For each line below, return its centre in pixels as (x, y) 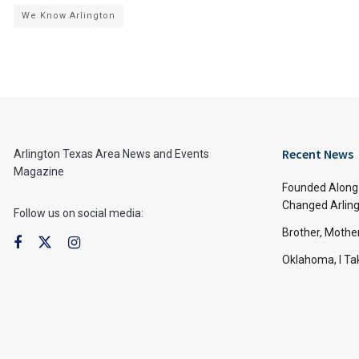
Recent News (318, 154)
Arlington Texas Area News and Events (111, 154)
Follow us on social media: (79, 213)
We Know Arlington (69, 16)
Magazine (39, 171)
